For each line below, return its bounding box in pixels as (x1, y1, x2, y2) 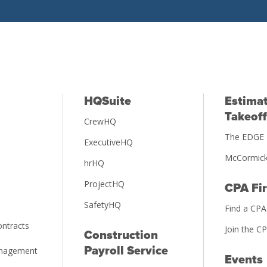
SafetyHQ (83, 199, 121, 211)
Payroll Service (83, 244, 168, 259)
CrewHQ (83, 116, 116, 128)
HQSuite (83, 94, 131, 109)
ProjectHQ (83, 178, 125, 190)
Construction (83, 228, 158, 243)
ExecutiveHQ (83, 136, 133, 148)
